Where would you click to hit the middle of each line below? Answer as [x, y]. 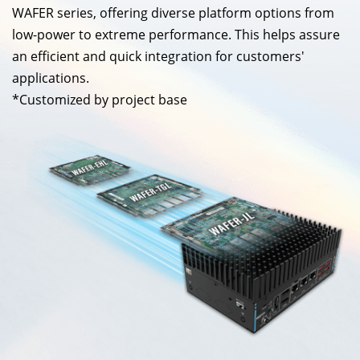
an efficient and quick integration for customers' [158, 56]
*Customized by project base [100, 99]
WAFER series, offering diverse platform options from [173, 12]
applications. [51, 78]
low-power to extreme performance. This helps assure [176, 34]
